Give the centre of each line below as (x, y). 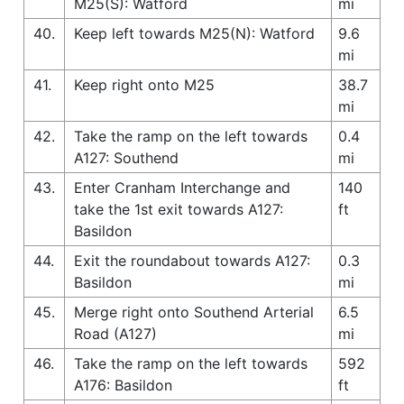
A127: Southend (126, 157)
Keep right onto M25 (144, 84)
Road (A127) (115, 333)
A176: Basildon (123, 385)
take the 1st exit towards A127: (179, 209)
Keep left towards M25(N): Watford (194, 33)
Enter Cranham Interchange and (182, 187)
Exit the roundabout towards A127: (192, 260)
